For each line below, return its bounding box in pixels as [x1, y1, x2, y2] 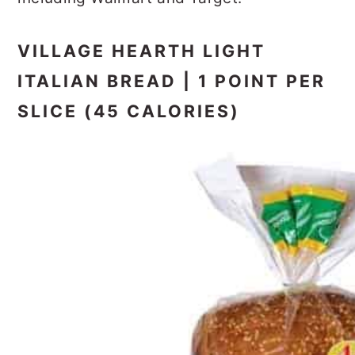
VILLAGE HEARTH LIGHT [17, 40, 266, 61]
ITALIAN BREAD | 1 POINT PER [17, 70, 326, 91]
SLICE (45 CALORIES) [17, 100, 241, 121]
